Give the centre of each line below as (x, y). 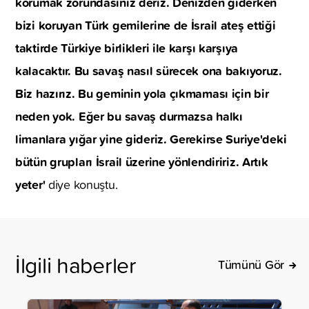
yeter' (32, 184)
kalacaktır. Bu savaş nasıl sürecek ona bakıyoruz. (149, 70)
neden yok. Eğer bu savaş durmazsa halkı (129, 116)
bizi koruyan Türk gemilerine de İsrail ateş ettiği (146, 24)
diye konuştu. (83, 184)
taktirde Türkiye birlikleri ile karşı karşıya (127, 47)
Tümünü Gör (251, 264)
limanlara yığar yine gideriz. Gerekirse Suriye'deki (151, 138)
